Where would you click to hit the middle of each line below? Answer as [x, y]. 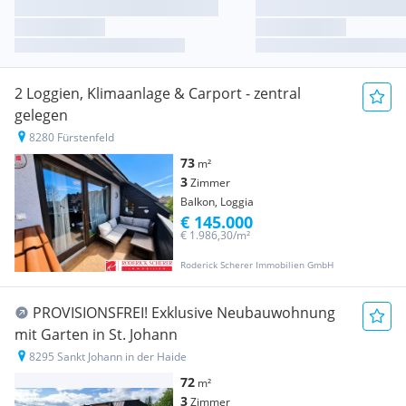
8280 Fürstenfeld [72, 138]
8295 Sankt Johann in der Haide [108, 357]
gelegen [41, 116]
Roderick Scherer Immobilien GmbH [257, 265]
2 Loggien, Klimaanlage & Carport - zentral [158, 94]
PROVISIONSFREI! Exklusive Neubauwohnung [184, 313]
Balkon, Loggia [217, 202]
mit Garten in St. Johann [96, 335]
